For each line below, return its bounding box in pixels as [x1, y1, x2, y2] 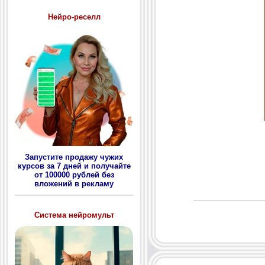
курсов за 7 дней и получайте [17, 161, 131, 171]
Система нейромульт [34, 211, 114, 220]
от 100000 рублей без [34, 170, 114, 180]
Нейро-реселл [47, 12, 101, 21]
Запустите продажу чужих [25, 153, 123, 162]
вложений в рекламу [34, 179, 114, 189]
